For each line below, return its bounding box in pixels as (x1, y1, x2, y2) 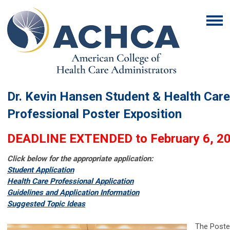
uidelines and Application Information (12, 187, 139, 197)
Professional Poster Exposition (7, 106, 182, 121)
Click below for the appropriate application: (7, 154, 153, 163)
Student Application (7, 165, 74, 175)
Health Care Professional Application (7, 176, 133, 186)
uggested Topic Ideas (12, 199, 85, 208)
